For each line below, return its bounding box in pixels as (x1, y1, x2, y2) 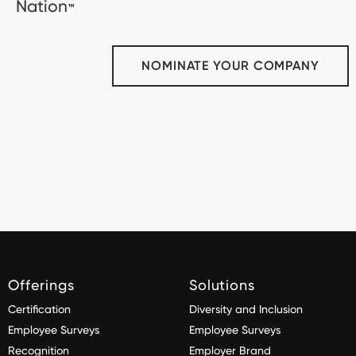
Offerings (8, 277, 75, 294)
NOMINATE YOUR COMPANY (141, 58, 319, 74)
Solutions (189, 277, 255, 294)
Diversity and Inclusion (189, 303, 303, 316)
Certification (8, 303, 71, 316)
